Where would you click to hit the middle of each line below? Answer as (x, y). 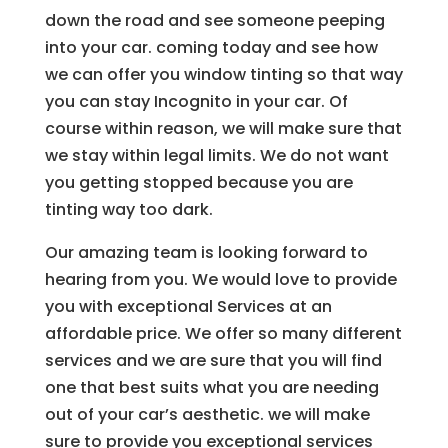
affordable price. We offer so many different (223, 333)
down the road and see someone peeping (214, 20)
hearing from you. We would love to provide (220, 279)
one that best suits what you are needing (211, 387)
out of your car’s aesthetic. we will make (207, 414)
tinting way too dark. (128, 209)
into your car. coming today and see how (211, 47)
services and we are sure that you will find (213, 360)
